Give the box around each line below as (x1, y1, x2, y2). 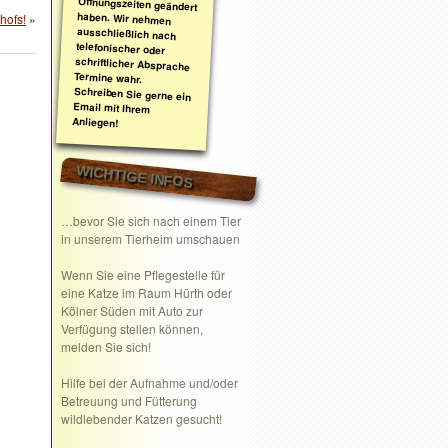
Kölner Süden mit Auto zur (61, 302, 203, 319)
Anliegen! (71, 113, 119, 131)
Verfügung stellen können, (61, 320, 203, 337)
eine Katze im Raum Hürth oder (61, 284, 232, 301)
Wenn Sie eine (61, 266, 144, 283)
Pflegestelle (144, 266, 208, 283)
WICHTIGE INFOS (75, 162, 194, 191)
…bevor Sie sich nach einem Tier (61, 212, 241, 229)
